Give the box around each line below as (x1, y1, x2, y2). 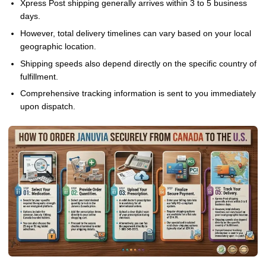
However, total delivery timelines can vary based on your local (20, 28, 251, 38)
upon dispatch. (20, 102, 75, 112)
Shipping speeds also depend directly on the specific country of (20, 59, 256, 68)
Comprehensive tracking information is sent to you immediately (20, 89, 256, 99)
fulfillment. (20, 72, 58, 81)
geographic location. (20, 42, 96, 51)
